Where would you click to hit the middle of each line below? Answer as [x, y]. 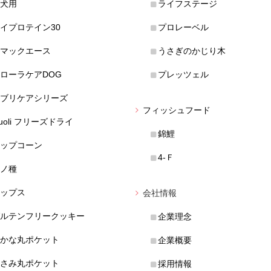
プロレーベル [183, 27]
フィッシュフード [177, 110]
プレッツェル [183, 74]
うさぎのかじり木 [192, 51]
